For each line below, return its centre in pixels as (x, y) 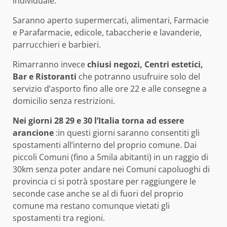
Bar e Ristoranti (45, 76)
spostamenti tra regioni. (59, 218)
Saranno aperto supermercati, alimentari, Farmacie (111, 20)
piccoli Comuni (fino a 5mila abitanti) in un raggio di (110, 157)
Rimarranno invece (50, 64)
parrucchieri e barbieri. (57, 44)
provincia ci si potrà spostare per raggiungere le (104, 181)
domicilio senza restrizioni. (64, 101)
